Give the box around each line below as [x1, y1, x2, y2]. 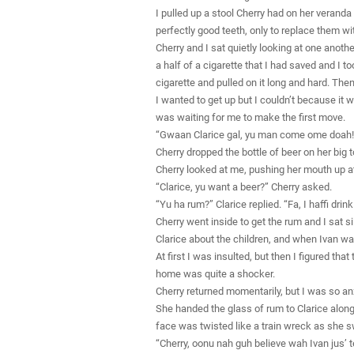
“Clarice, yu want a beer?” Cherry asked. [156, 180, 332, 193]
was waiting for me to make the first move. [156, 111, 345, 123]
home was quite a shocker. [156, 267, 275, 280]
